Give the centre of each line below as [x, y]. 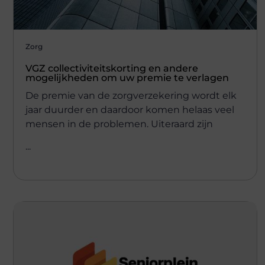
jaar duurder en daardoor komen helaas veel [130, 109]
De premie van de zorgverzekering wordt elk [131, 95]
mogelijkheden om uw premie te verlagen [127, 77]
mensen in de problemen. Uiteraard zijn [119, 124]
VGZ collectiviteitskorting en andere [112, 68]
